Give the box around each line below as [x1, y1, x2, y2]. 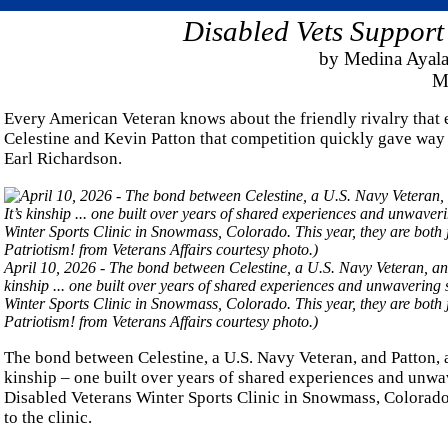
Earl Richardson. [4, 149, 122, 169]
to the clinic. [4, 407, 92, 427]
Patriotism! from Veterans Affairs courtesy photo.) [4, 312, 318, 330]
